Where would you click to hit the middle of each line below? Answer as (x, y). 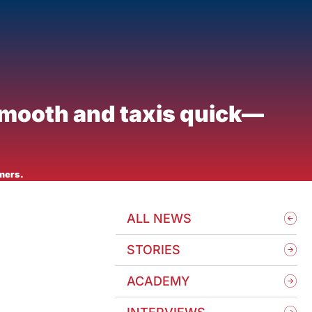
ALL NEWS (159, 218)
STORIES (154, 250)
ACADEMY (158, 281)
